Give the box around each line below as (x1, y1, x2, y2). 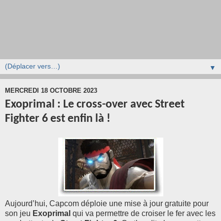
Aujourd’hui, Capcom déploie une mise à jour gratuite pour (5, 199, 209, 208)
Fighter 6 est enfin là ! (5, 112, 110, 125)
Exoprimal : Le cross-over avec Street (5, 98, 184, 110)
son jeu (5, 209, 33, 218)
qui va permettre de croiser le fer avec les (71, 209, 216, 218)
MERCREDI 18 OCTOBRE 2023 (5, 87, 97, 95)
